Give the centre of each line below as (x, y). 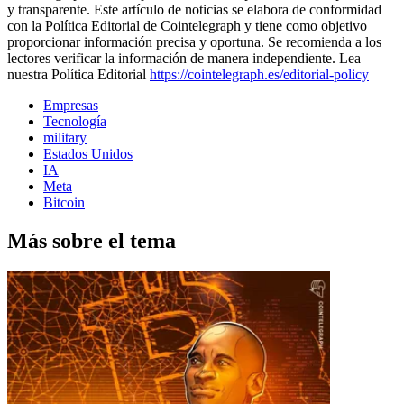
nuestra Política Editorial (78, 74)
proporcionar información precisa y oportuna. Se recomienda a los (194, 41)
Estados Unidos (88, 153)
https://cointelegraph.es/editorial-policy (259, 74)
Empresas (71, 105)
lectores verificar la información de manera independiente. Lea (184, 58)
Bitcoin (64, 202)
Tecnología (75, 121)
